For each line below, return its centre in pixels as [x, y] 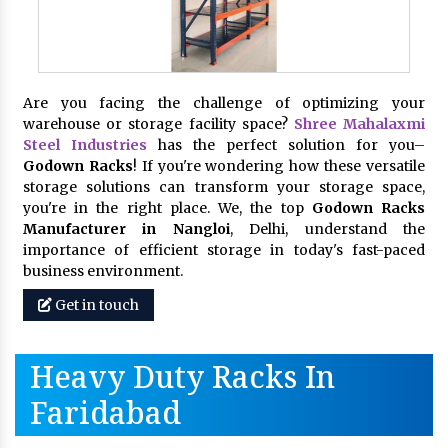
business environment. [103, 270]
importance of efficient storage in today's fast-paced [224, 249]
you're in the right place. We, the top [167, 207]
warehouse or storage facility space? [158, 123]
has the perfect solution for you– [286, 144]
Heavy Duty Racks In [182, 376]
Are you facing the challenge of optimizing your [224, 102]
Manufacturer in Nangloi [126, 228]
